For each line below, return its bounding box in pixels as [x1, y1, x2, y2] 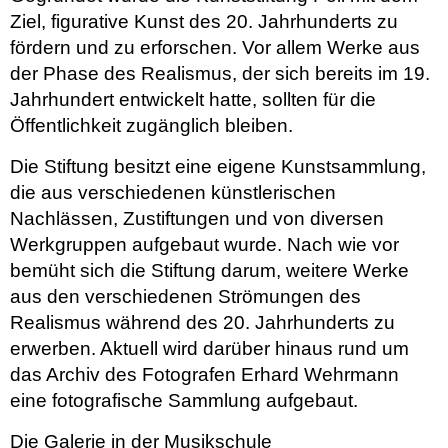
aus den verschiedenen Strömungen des [10, 285, 361, 307]
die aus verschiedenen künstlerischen [10, 181, 336, 203]
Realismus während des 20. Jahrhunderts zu [10, 311, 395, 333]
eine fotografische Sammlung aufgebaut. [10, 389, 358, 411]
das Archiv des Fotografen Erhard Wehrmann [10, 363, 399, 385]
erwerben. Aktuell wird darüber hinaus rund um [10, 337, 409, 359]
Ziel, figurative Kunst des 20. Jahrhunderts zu [10, 10, 398, 32]
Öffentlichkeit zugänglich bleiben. [10, 114, 293, 136]
